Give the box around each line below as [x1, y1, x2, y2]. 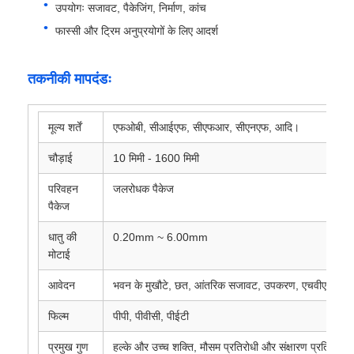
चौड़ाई [48, 151, 73, 164]
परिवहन [48, 182, 79, 195]
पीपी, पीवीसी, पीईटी [113, 309, 190, 322]
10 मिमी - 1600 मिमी [113, 151, 200, 164]
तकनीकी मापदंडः [28, 70, 112, 87]
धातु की [48, 230, 77, 243]
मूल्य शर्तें [48, 120, 82, 134]
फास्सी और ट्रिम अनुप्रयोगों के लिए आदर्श [55, 24, 219, 37]
